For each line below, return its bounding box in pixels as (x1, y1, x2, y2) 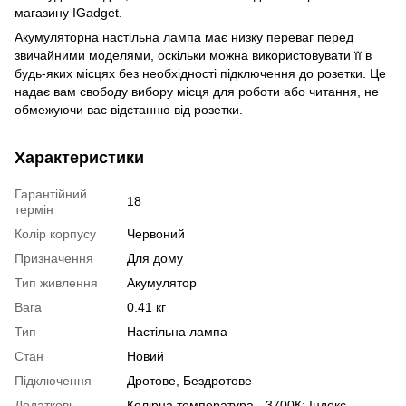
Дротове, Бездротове (127, 372, 252, 388)
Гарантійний (14, 186, 87, 201)
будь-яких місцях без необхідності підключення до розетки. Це (14, 65, 386, 81)
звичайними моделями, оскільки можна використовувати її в (14, 47, 372, 63)
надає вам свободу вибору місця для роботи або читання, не (14, 83, 379, 99)
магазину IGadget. (14, 5, 122, 20)
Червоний (127, 226, 185, 241)
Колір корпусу (14, 226, 96, 241)
